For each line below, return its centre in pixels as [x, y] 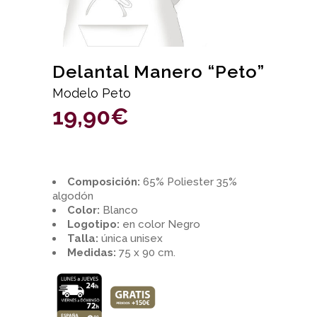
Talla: [83, 238]
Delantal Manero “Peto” [158, 71]
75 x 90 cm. [146, 253]
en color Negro [160, 224]
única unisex [131, 238]
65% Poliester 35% [189, 182]
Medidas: [92, 253]
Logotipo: [93, 224]
